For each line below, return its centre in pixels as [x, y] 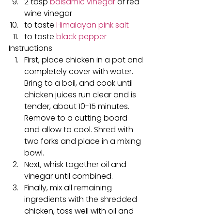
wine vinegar [48, 13]
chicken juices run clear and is [81, 95]
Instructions [31, 48]
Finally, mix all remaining [69, 188]
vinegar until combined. [69, 176]
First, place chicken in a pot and [85, 60]
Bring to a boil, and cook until [79, 83]
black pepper [81, 37]
